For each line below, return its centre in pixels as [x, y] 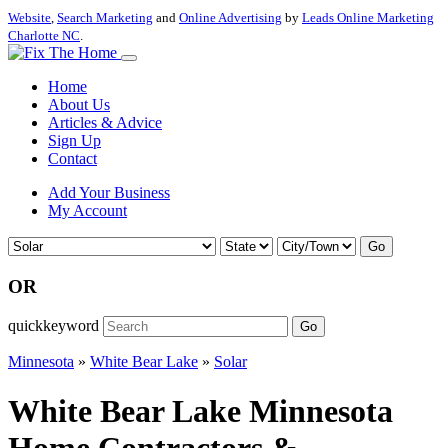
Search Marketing [105, 17]
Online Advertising [230, 17]
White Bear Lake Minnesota [200, 410]
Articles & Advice [105, 122]
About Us [79, 104]
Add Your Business [109, 192]
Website [29, 17]
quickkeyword [53, 326]
